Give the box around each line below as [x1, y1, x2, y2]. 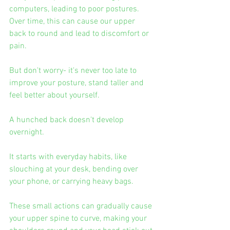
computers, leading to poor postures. [9, 4, 141, 14]
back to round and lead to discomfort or [9, 28, 151, 39]
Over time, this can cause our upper [9, 16, 137, 27]
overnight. [9, 127, 44, 138]
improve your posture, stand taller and [9, 78, 146, 88]
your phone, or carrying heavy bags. [9, 176, 133, 187]
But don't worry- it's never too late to [9, 65, 139, 76]
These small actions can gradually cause [9, 201, 154, 212]
